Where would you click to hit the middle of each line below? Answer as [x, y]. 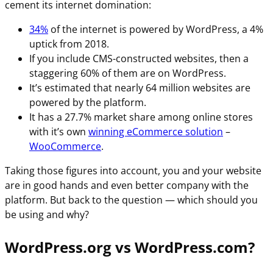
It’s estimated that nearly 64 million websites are [140, 87]
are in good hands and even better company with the [127, 185]
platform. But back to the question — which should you [131, 200]
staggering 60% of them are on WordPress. [128, 73]
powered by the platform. [88, 102]
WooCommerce [65, 146]
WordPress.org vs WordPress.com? [130, 247]
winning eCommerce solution [156, 131]
